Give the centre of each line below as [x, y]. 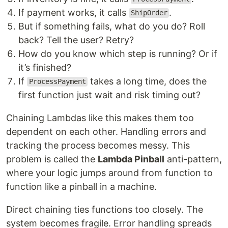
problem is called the [52, 159]
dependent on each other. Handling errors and [106, 131]
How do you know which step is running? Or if [118, 53]
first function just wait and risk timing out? [109, 95]
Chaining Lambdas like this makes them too [100, 118]
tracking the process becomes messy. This [98, 145]
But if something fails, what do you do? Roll [112, 26]
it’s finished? [45, 67]
